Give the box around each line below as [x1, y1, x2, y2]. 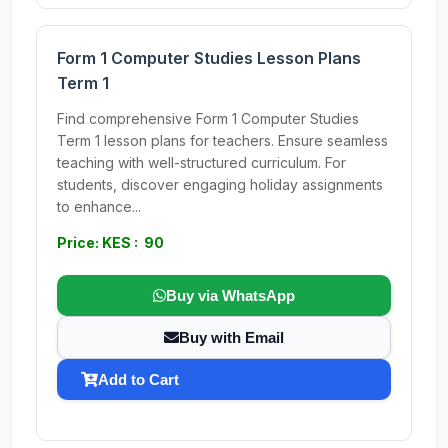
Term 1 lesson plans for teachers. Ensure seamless [57, 132, 388, 149]
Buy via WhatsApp [166, 287, 295, 304]
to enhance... [57, 198, 141, 215]
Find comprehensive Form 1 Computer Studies [57, 110, 359, 127]
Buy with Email [179, 329, 284, 346]
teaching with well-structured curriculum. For [57, 154, 346, 171]
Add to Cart [98, 371, 179, 388]
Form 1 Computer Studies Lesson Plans [57, 48, 361, 68]
